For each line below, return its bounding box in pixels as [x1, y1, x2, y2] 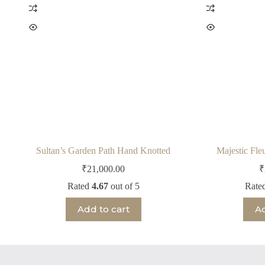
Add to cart [77, 203, 130, 215]
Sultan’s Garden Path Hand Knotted [36, 145, 171, 156]
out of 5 [108, 180, 140, 191]
